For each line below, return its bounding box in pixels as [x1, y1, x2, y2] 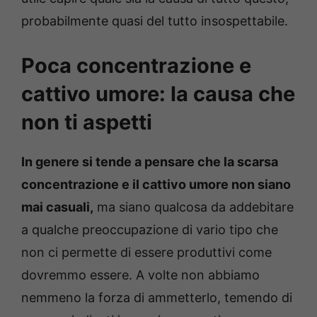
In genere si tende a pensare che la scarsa [21, 154, 278, 170]
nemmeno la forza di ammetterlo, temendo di [21, 290, 292, 306]
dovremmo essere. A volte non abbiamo [21, 267, 260, 283]
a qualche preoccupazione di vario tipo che [21, 222, 278, 238]
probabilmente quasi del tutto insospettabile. [21, 13, 288, 29]
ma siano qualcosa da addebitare [93, 200, 294, 215]
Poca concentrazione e [21, 53, 251, 79]
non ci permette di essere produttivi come [21, 245, 272, 260]
